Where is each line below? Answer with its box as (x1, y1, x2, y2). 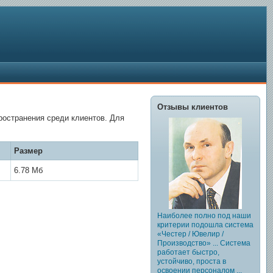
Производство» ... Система (157, 239, 250, 247)
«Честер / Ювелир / (157, 230, 224, 238)
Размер (14, 146, 43, 156)
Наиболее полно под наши (157, 211, 251, 220)
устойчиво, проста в (157, 257, 226, 266)
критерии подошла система (157, 221, 253, 229)
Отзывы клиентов (157, 102, 228, 112)
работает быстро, (157, 248, 219, 257)
